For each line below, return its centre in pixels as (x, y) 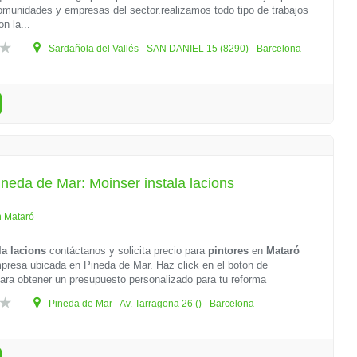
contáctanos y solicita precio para (127, 251)
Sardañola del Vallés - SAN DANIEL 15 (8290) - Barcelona (174, 49)
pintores (229, 251)
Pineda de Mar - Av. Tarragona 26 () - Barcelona (151, 304)
